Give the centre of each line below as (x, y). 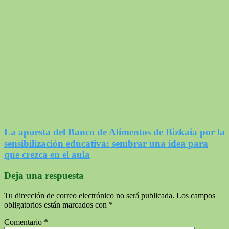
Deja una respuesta (44, 175)
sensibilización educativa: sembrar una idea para (106, 144)
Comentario (24, 222)
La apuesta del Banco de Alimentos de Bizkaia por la (114, 132)
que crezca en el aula (47, 155)
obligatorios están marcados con (56, 204)
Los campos (196, 195)
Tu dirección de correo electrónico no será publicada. (89, 195)
